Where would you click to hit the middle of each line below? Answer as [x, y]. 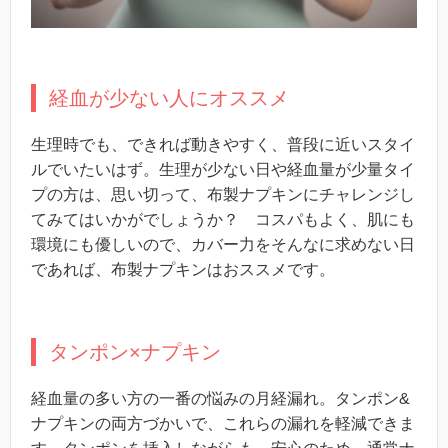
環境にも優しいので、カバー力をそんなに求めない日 [223, 244]
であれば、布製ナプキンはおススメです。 [183, 269]
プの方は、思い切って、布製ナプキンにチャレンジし [223, 194]
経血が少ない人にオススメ [169, 97]
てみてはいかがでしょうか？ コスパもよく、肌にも [223, 219]
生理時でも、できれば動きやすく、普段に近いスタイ [223, 144]
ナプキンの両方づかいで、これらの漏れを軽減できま [223, 423]
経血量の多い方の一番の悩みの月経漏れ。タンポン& [220, 398]
